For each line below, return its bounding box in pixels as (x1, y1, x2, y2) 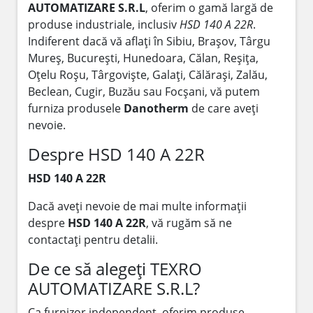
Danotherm (124, 100, 189, 116)
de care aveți (189, 100, 259, 116)
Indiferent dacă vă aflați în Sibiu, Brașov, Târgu (28, 33, 270, 49)
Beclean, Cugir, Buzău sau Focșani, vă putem (28, 83, 260, 99)
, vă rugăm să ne (146, 214, 232, 231)
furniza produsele (28, 100, 124, 116)
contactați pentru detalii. (28, 231, 158, 247)
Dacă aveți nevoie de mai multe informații (28, 198, 247, 214)
